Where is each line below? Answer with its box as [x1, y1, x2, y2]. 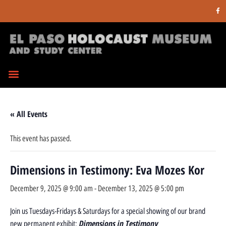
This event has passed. [10, 133, 72, 143]
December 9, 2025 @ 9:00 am [10, 183, 93, 193]
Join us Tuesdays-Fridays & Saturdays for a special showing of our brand [10, 206, 205, 216]
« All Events [10, 108, 47, 120]
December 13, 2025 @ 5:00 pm [98, 183, 184, 193]
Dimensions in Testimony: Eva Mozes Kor [10, 161, 204, 178]
